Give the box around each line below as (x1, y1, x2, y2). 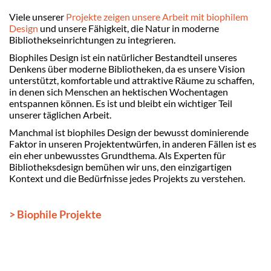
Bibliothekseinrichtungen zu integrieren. (9, 34, 175, 45)
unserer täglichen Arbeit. (9, 109, 111, 120)
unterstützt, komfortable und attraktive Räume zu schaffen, (9, 74, 254, 86)
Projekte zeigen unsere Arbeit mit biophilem (66, 11, 248, 22)
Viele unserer (9, 11, 66, 22)
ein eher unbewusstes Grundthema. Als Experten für (9, 149, 226, 161)
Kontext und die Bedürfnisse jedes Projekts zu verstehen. (9, 172, 245, 184)
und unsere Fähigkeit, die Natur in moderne (38, 22, 219, 34)
